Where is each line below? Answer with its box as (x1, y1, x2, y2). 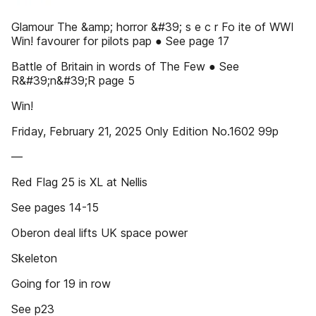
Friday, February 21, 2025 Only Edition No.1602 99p (11, 124, 279, 138)
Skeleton (11, 251, 57, 265)
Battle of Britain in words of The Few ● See (11, 59, 239, 73)
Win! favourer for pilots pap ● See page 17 (11, 34, 229, 48)
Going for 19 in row (11, 276, 111, 291)
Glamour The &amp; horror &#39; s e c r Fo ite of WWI (11, 20, 294, 34)
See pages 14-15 (11, 200, 99, 214)
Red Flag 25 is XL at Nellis (11, 175, 147, 189)
